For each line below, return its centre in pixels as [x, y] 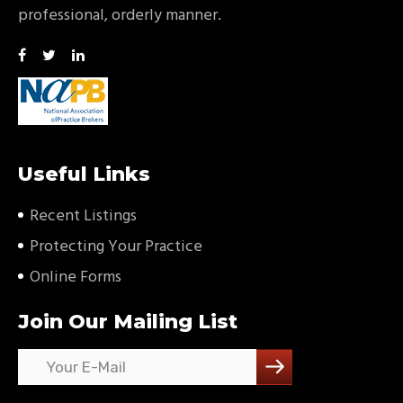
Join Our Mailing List [128, 322]
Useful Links [84, 174]
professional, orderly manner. [120, 16]
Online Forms [76, 278]
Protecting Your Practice [116, 247]
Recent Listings [83, 216]
